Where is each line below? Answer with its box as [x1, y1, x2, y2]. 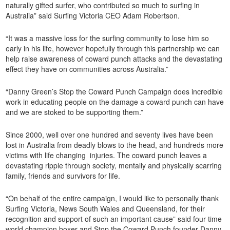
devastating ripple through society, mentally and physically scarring [6, 160, 222, 171]
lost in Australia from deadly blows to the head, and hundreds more [6, 140, 224, 150]
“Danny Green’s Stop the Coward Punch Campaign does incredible [6, 86, 223, 97]
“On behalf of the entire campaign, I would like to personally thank [6, 193, 219, 204]
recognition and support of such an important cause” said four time [6, 214, 222, 224]
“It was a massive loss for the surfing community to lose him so [6, 33, 209, 44]
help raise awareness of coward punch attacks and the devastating [6, 53, 223, 64]
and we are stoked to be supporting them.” [6, 107, 144, 118]
